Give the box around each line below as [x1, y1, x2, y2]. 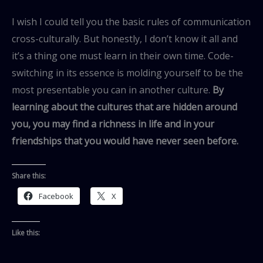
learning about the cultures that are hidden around [12, 100, 237, 113]
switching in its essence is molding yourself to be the [12, 66, 243, 79]
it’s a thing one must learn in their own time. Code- [12, 49, 234, 62]
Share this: [12, 171, 46, 181]
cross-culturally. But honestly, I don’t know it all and [12, 32, 238, 45]
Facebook [39, 191, 73, 202]
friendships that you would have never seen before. [12, 134, 238, 147]
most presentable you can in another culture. [12, 83, 213, 96]
